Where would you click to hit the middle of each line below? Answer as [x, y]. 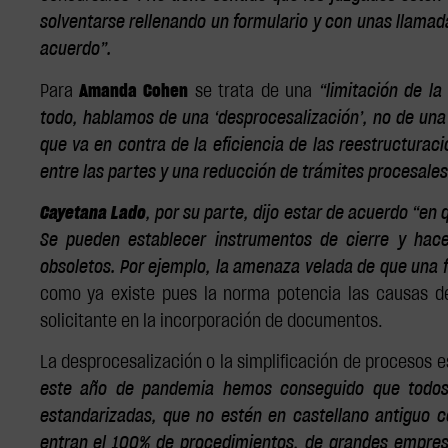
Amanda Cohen [133, 91]
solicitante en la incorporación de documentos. [211, 322]
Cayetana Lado [92, 214]
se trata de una [253, 91]
